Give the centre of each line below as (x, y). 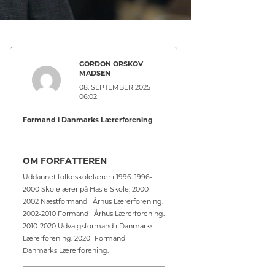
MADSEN (95, 73)
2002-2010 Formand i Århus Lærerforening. (94, 213)
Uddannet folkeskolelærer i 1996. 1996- (88, 176)
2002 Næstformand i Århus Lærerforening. (93, 201)
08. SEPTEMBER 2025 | (117, 87)
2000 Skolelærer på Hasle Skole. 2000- (87, 189)
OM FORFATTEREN (65, 161)
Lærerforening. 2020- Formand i (76, 238)
